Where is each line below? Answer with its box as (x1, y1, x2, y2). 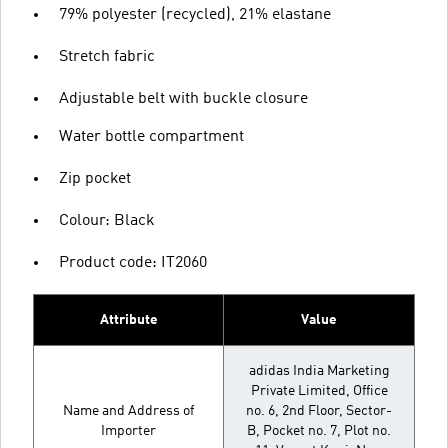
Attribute (99, 313, 158, 327)
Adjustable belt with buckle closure (59, 91, 308, 107)
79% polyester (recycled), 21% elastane (59, 7, 331, 23)
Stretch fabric (59, 49, 155, 65)
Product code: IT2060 (59, 255, 207, 271)
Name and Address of (63, 404, 194, 418)
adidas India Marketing (248, 364, 390, 378)
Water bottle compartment (59, 129, 244, 145)
